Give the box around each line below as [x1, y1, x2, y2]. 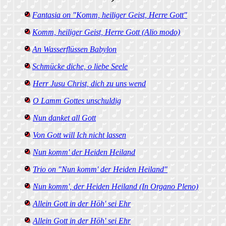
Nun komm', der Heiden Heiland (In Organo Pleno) [33, 182, 198, 191]
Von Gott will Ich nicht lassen [33, 131, 126, 139]
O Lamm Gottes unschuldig [33, 96, 121, 105]
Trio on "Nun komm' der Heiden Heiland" [33, 165, 167, 174]
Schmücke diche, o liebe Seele [32, 62, 128, 71]
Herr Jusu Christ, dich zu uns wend [33, 79, 146, 88]
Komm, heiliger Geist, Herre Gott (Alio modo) [32, 28, 180, 36]
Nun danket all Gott [33, 114, 96, 122]
